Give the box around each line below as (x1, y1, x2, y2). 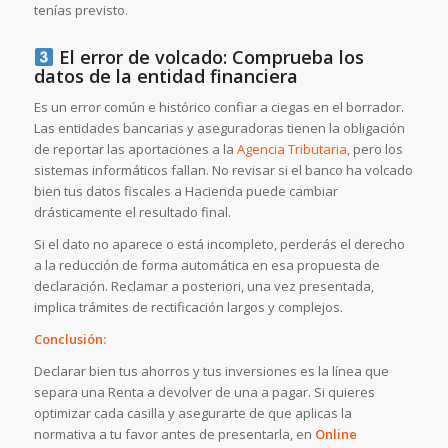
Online (314, 425, 357, 444)
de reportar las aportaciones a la (33, 139, 237, 158)
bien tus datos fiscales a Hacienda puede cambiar (33, 181, 338, 200)
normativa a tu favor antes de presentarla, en (33, 425, 315, 444)
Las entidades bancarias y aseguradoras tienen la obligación (33, 118, 405, 137)
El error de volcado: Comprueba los (54, 44, 365, 69)
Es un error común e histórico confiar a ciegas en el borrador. (33, 97, 404, 116)
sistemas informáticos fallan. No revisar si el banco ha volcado (33, 160, 413, 179)
